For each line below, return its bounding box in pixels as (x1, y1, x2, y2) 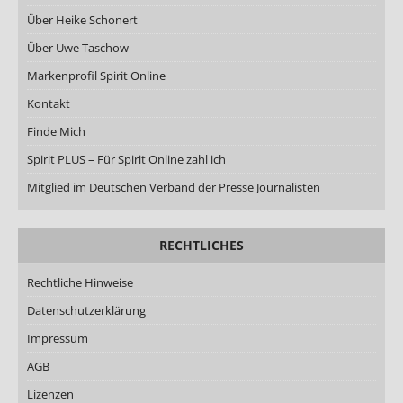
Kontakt (27, 94, 70, 112)
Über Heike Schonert (27, 11, 138, 28)
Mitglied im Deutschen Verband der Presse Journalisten (27, 178, 320, 195)
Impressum (27, 329, 88, 346)
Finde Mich (27, 122, 85, 139)
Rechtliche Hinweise (27, 273, 133, 291)
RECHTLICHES (159, 236, 244, 254)
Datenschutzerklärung (27, 301, 146, 318)
